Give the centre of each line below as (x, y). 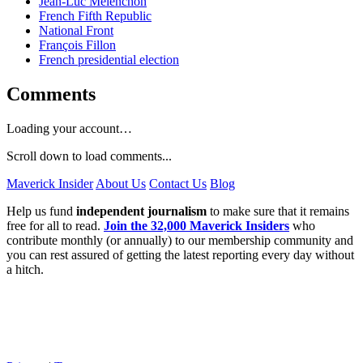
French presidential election (109, 60)
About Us (121, 184)
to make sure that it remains (278, 211)
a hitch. (25, 270)
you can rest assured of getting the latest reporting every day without (180, 255)
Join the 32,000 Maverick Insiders (196, 226)
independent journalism (141, 211)
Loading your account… (69, 129)
